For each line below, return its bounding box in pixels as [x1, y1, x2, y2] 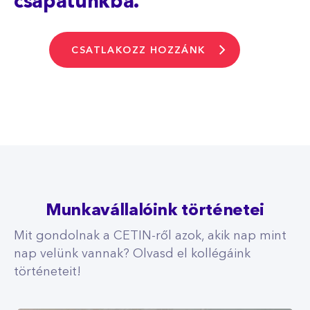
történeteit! [14, 266, 81, 279]
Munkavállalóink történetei [46, 203, 264, 220]
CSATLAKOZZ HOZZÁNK [71, 44, 206, 57]
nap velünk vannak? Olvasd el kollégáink [14, 248, 250, 261]
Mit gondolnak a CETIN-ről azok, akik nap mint [14, 230, 286, 243]
